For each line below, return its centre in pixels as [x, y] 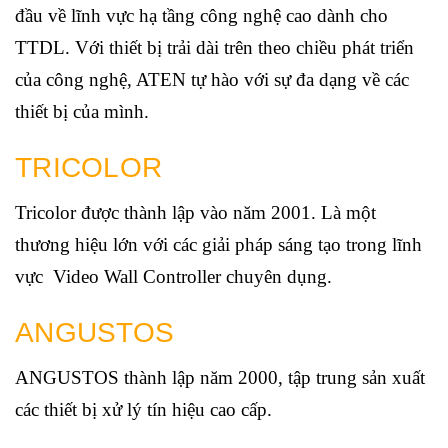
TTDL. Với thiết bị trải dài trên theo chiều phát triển [214, 48]
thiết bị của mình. [82, 112]
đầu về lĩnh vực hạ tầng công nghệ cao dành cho [201, 16]
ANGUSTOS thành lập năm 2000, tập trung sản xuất [220, 378]
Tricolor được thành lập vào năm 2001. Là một [195, 213]
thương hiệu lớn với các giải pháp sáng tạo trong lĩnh [218, 245]
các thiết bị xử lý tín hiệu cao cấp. [143, 410]
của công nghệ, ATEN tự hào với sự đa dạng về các [212, 80]
